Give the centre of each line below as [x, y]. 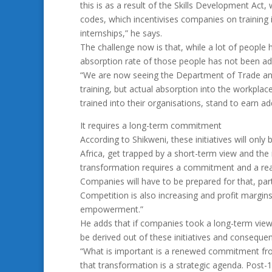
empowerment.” [112, 209]
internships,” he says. [121, 33]
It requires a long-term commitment [151, 125]
